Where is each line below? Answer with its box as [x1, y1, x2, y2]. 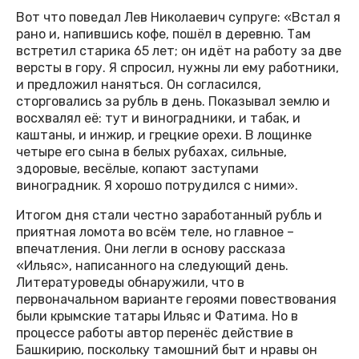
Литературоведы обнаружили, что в [16, 274, 244, 290]
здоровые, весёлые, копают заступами [16, 160, 259, 176]
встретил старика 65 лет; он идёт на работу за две [16, 42, 341, 58]
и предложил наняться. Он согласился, [16, 76, 261, 92]
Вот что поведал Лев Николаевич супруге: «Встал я [16, 9, 341, 25]
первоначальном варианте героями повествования [16, 291, 337, 307]
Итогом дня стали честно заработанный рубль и [16, 207, 322, 223]
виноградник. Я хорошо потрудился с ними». [16, 177, 298, 193]
